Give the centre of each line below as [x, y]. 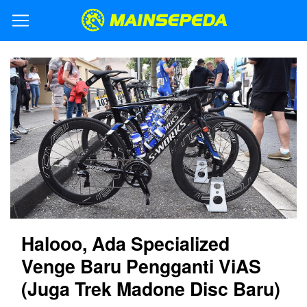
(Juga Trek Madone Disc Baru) [151, 288]
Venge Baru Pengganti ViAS [141, 266]
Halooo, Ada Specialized [125, 243]
